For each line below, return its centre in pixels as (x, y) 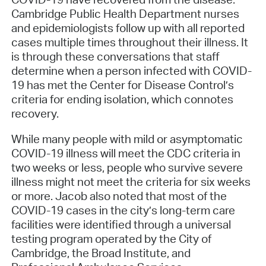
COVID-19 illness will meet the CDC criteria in (126, 153)
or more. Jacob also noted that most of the (119, 196)
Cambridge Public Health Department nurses (125, 14)
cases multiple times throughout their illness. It (129, 42)
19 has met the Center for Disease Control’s (122, 85)
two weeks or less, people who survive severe (127, 167)
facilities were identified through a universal (121, 224)
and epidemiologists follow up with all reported (128, 28)
